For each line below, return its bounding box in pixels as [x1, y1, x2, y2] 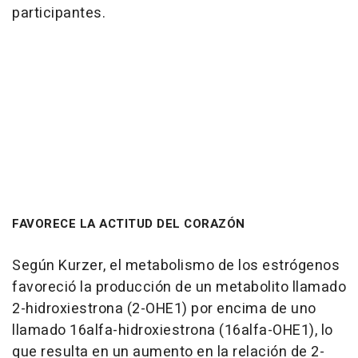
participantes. [12, 2, 105, 25]
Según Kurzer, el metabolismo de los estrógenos [12, 255, 340, 277]
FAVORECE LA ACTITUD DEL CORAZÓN [12, 215, 245, 233]
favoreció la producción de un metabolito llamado [12, 276, 346, 299]
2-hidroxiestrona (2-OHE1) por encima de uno [12, 298, 316, 320]
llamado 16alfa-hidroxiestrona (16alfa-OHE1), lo [12, 320, 333, 342]
